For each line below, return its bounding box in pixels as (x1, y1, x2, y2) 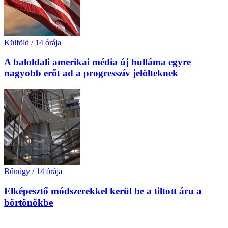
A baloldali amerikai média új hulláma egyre (4, 56, 191, 68)
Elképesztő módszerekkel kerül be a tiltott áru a (4, 185, 202, 196)
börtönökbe (4, 196, 53, 208)
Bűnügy (4, 167, 30, 176)
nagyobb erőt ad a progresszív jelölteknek (4, 68, 178, 79)
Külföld (4, 38, 29, 47)
